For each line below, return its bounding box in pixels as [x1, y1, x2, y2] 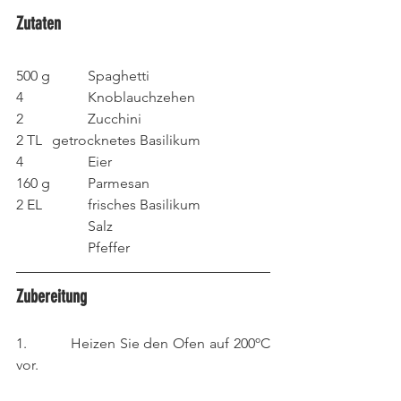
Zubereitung [16, 286, 87, 307]
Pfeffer [88, 239, 130, 256]
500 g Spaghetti [88, 67, 149, 84]
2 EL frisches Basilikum [88, 196, 200, 213]
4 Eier [88, 153, 112, 170]
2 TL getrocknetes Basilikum [52, 132, 200, 149]
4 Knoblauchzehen [88, 89, 195, 106]
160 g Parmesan [88, 175, 149, 192]
